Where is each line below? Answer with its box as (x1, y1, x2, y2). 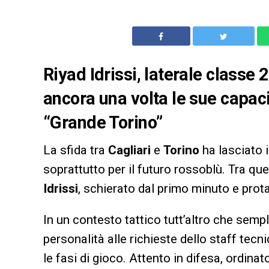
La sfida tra (43, 142, 108, 157)
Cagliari (108, 142, 151, 157)
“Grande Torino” (43, 112, 163, 133)
